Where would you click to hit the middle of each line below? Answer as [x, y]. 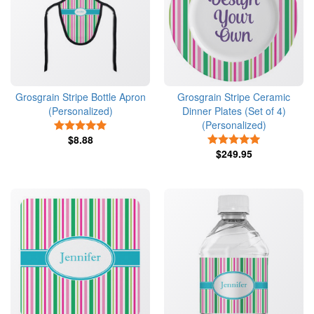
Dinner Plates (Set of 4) [234, 111]
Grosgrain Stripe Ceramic [234, 97]
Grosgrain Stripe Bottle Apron [80, 97]
